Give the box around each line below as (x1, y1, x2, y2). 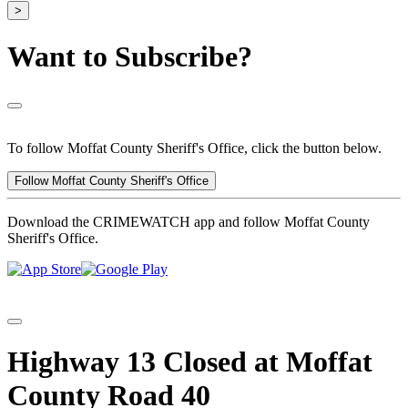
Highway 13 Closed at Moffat (7, 344, 372, 378)
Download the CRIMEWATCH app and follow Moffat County (7, 214, 370, 230)
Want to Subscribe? (7, 39, 252, 73)
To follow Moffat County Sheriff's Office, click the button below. (7, 140, 382, 157)
